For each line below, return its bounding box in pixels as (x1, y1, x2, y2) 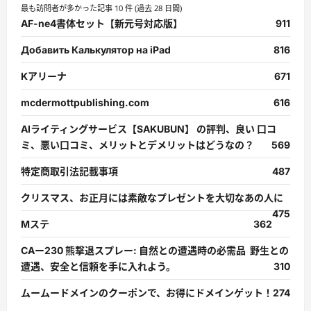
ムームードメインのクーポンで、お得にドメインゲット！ (21, 287, 273, 299)
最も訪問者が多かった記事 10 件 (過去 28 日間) (21, 3, 182, 13)
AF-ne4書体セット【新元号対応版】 (21, 17, 183, 29)
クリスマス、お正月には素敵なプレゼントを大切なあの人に (21, 192, 283, 203)
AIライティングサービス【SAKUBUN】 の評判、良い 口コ (21, 123, 276, 135)
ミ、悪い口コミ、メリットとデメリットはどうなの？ (21, 139, 254, 151)
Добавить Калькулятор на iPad (21, 44, 171, 56)
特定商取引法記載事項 (21, 165, 118, 177)
